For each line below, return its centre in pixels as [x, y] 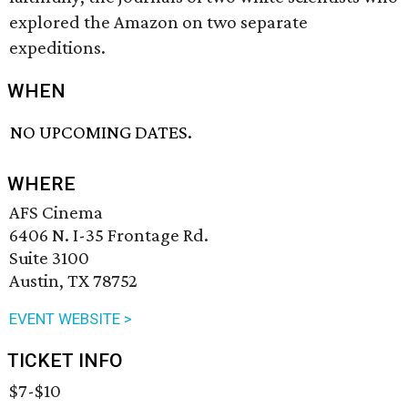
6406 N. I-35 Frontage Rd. [109, 235]
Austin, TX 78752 [73, 281]
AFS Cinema [56, 213]
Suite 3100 [49, 258]
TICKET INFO [65, 361]
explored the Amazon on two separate [158, 22]
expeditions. [57, 47]
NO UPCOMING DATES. [102, 133]
